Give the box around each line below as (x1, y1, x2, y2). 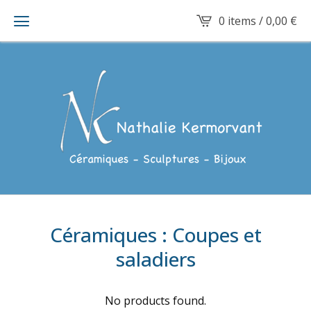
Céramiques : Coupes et (49, 221, 262, 248)
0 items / (219, 12, 266, 28)
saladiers (115, 246, 196, 272)
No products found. (105, 293, 206, 308)
